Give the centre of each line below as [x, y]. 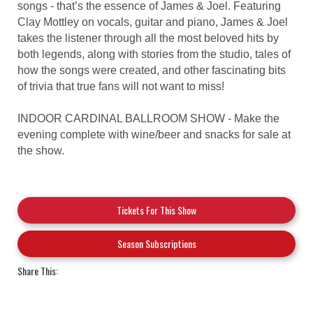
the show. [41, 150]
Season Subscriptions [156, 243]
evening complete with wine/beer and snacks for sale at [154, 134]
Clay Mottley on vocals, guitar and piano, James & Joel [153, 22]
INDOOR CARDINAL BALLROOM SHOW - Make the [148, 118]
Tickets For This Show [156, 210]
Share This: [38, 270]
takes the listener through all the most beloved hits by [148, 38]
